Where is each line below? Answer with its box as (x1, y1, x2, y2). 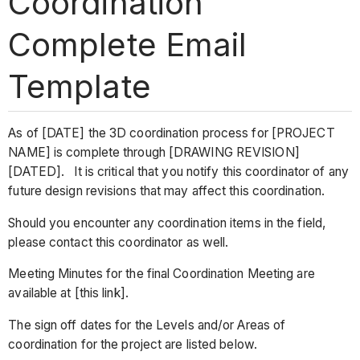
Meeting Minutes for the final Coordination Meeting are (8, 266, 315, 282)
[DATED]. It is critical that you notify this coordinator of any (8, 164, 349, 180)
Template (8, 66, 151, 106)
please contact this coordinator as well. (8, 234, 229, 250)
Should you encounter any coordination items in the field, (8, 215, 326, 231)
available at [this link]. (8, 285, 129, 301)
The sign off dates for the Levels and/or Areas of (8, 317, 286, 333)
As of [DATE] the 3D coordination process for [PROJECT (8, 125, 335, 141)
